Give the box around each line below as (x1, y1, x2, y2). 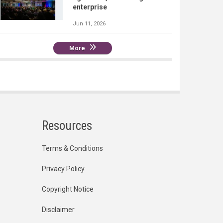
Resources (41, 118, 92, 133)
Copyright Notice (41, 185, 94, 194)
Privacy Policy (41, 165, 85, 173)
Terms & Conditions (41, 144, 103, 153)
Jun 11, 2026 (73, 20, 106, 27)
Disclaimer (41, 206, 75, 214)
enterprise (73, 3, 107, 11)
